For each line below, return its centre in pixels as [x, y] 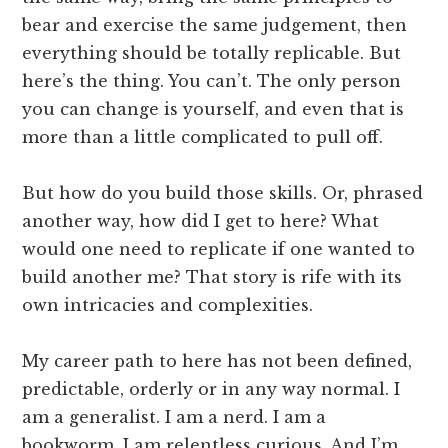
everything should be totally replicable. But [212, 52]
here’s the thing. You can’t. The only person [212, 80]
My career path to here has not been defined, [217, 360]
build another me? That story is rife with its [212, 276]
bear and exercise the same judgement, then [215, 24]
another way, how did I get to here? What [201, 220]
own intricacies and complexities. [168, 304]
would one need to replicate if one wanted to [219, 248]
